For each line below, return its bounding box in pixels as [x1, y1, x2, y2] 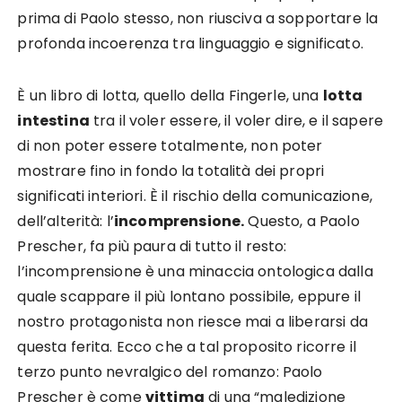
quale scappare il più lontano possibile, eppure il [17, 286, 361, 308]
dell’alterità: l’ [17, 211, 115, 232]
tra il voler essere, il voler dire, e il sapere [89, 110, 384, 132]
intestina [17, 110, 90, 132]
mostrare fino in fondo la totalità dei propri [17, 161, 325, 182]
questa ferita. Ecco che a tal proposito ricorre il [17, 336, 356, 358]
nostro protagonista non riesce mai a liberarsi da [17, 311, 368, 333]
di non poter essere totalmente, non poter [17, 135, 323, 157]
